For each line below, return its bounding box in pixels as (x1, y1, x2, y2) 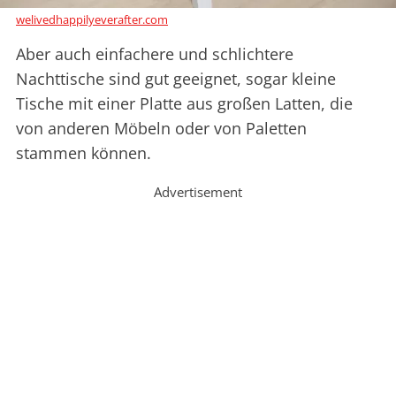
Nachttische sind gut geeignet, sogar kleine (16, 68, 336, 90)
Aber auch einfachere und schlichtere (16, 43, 293, 65)
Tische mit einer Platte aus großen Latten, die (16, 93, 353, 115)
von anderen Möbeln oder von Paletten (16, 118, 307, 140)
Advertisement (154, 183, 242, 202)
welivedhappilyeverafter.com (16, 11, 168, 28)
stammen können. (16, 142, 151, 164)
